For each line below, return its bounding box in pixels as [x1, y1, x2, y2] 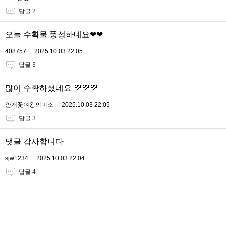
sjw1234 [5, 155, 28, 162]
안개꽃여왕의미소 [5, 101, 53, 109]
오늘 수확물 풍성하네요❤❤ [5, 30, 103, 39]
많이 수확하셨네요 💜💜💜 [5, 84, 98, 93]
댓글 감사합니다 [5, 137, 64, 146]
